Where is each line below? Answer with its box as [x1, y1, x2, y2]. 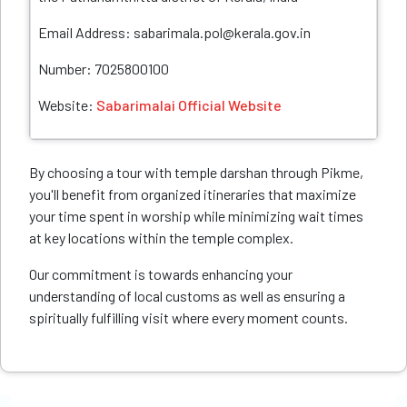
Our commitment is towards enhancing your [29, 265, 293, 283]
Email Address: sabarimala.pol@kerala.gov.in [38, 24, 311, 41]
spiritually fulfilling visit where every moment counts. [29, 309, 348, 326]
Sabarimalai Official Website [96, 96, 282, 114]
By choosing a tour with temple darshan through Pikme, [29, 164, 363, 181]
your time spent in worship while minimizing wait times [29, 207, 363, 224]
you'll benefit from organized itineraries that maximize [29, 185, 356, 203]
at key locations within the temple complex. [29, 229, 293, 246]
